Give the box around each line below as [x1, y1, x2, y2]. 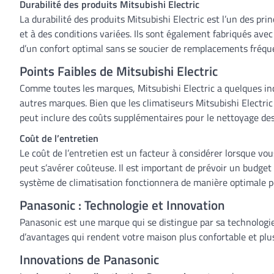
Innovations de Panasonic [20, 250, 159, 269]
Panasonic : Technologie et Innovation [20, 195, 224, 215]
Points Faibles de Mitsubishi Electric [20, 61, 218, 81]
